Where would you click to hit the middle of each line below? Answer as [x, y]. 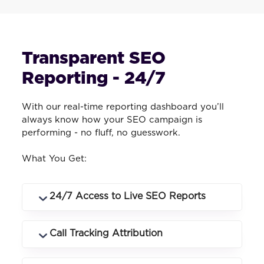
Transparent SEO [93, 59]
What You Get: [54, 159]
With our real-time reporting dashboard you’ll [123, 107]
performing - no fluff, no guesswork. [101, 133]
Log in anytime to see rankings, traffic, [122, 229]
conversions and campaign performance [127, 242]
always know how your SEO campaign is [112, 120]
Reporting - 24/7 [93, 79]
